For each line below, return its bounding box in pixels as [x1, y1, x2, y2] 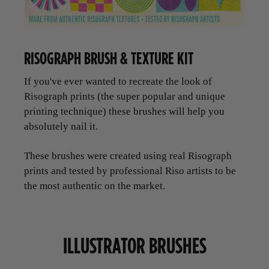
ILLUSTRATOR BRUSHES [62, 230, 207, 261]
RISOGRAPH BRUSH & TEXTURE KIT [24, 46, 193, 71]
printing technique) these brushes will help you [24, 106, 225, 118]
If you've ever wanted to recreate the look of [24, 76, 212, 88]
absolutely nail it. [24, 121, 98, 133]
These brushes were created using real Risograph [24, 150, 232, 162]
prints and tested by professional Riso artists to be [24, 165, 236, 177]
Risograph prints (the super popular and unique [24, 91, 225, 103]
